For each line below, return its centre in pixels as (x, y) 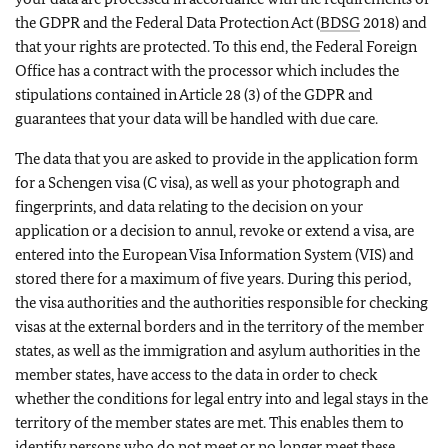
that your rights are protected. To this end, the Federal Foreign (216, 46)
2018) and (393, 22)
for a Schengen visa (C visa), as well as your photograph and (207, 182)
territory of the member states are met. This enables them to (209, 422)
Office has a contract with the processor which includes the (207, 70)
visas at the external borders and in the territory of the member (219, 326)
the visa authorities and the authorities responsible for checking (221, 302)
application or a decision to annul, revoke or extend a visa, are (214, 230)
